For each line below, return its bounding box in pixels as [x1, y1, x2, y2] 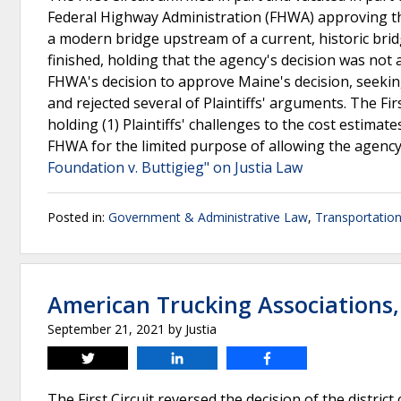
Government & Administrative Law [108, 209, 308, 226]
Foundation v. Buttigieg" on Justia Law [47, 158, 303, 177]
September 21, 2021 [47, 320, 165, 337]
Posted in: [47, 209, 108, 226]
